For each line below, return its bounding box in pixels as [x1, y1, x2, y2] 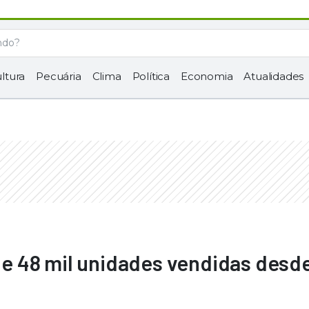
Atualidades [243, 70, 304, 83]
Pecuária [36, 70, 81, 83]
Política [132, 70, 170, 83]
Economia [181, 70, 233, 83]
